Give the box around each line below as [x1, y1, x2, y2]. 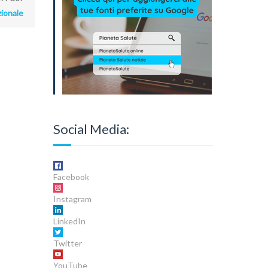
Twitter [53, 237, 82, 248]
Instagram [53, 193, 92, 204]
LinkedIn [53, 215, 86, 226]
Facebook [53, 171, 89, 182]
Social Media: [53, 120, 129, 137]
